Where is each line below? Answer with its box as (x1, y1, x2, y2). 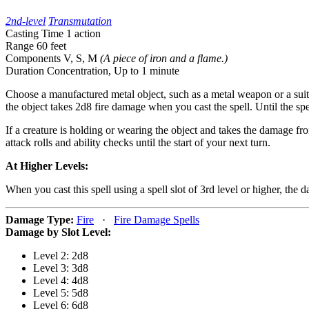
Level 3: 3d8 (33, 262, 88, 274)
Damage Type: (6, 214, 74, 226)
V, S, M (63, 52, 100, 64)
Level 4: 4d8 (33, 275, 88, 286)
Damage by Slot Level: (6, 226, 111, 238)
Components (6, 52, 61, 64)
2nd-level (6, 15, 46, 27)
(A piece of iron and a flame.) (100, 52, 228, 64)
